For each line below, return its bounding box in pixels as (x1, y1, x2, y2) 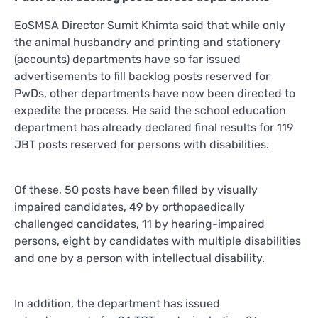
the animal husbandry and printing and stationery (14, 35, 280, 49)
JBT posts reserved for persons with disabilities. (14, 137, 269, 151)
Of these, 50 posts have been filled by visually (14, 182, 258, 197)
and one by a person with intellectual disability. (14, 251, 265, 265)
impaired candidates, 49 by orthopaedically (14, 199, 245, 214)
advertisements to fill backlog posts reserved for (14, 69, 270, 83)
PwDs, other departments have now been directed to (14, 86, 295, 100)
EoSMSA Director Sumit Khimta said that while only (14, 18, 285, 32)
